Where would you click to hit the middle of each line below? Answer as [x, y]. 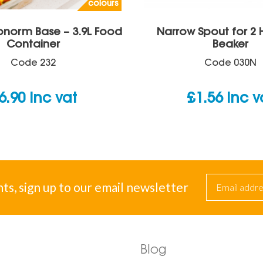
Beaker [230, 45]
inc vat [53, 99]
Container [33, 45]
